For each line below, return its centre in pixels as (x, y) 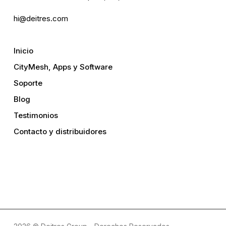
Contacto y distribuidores (60, 132)
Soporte (28, 83)
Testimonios (36, 116)
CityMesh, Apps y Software (63, 67)
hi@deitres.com (41, 19)
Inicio (23, 51)
